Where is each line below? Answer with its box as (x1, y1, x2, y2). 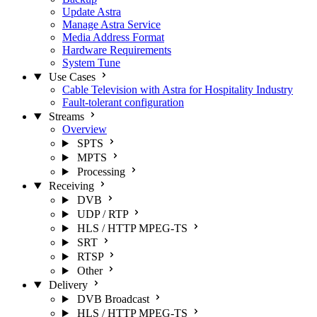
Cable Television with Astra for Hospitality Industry (62, 83, 293, 96)
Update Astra (62, 6, 121, 18)
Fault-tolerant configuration (62, 96, 184, 108)
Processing (76, 166, 125, 178)
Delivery (48, 279, 88, 291)
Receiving (48, 180, 94, 192)
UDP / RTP (76, 208, 128, 220)
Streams (48, 110, 84, 122)
